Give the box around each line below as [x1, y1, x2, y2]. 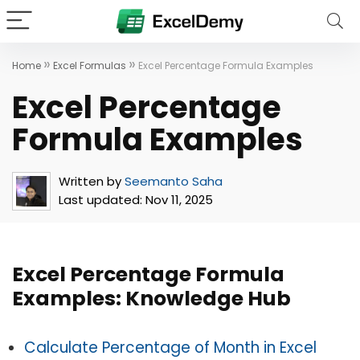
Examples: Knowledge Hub [12, 284, 291, 313]
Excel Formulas [53, 59, 126, 72]
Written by [59, 173, 121, 190]
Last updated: [59, 191, 142, 208]
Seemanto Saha [125, 173, 223, 190]
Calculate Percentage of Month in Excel [24, 337, 317, 358]
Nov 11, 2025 [142, 191, 213, 208]
